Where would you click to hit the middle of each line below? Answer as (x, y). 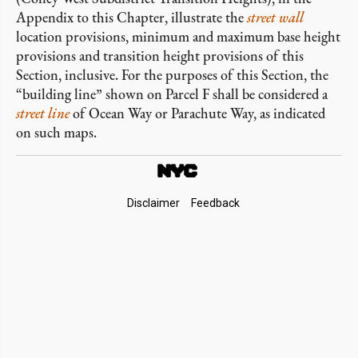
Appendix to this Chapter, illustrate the (131, 17)
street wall (275, 17)
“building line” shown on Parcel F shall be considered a (172, 94)
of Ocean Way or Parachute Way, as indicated (197, 113)
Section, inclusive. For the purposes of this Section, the (172, 75)
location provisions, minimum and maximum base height (178, 36)
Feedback (215, 203)
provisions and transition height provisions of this (160, 56)
